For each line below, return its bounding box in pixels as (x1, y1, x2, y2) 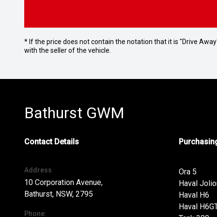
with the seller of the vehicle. (24, 46, 111, 54)
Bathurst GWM (24, 104, 124, 122)
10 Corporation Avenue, (24, 178, 103, 187)
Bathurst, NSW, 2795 (24, 189, 93, 199)
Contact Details (24, 137, 79, 146)
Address (24, 166, 52, 174)
